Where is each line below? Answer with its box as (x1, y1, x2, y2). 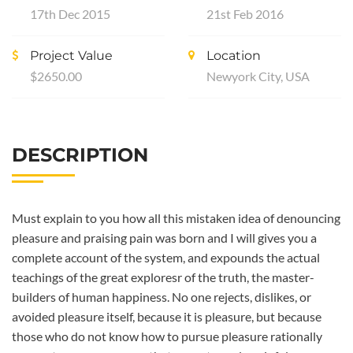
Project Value (30, 47, 113, 63)
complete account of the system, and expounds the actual (12, 249, 320, 265)
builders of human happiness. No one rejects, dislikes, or (12, 288, 311, 304)
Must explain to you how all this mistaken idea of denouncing (12, 210, 340, 225)
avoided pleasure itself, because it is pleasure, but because (12, 308, 321, 324)
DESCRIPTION (12, 143, 148, 166)
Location (206, 47, 261, 63)
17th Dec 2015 (30, 6, 110, 21)
